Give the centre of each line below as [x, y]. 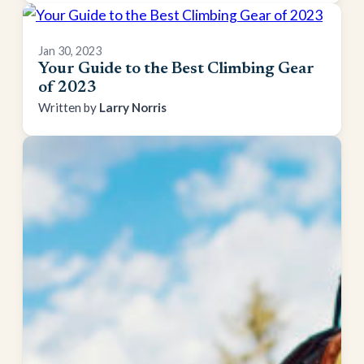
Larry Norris [133, 107]
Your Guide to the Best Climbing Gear [177, 69]
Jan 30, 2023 [70, 50]
